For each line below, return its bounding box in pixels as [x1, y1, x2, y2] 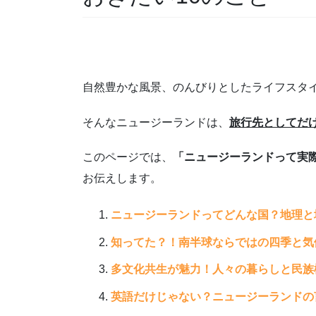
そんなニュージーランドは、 [83, 116, 229, 128]
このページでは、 [83, 150, 173, 163]
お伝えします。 [83, 171, 162, 184]
